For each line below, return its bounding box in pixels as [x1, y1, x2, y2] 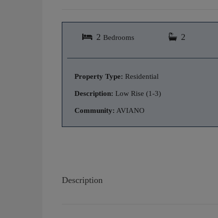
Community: [74, 106, 115, 114]
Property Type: [74, 72, 123, 80]
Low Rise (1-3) [113, 89, 161, 97]
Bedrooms [103, 33, 134, 41]
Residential [123, 72, 159, 80]
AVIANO [115, 106, 145, 114]
